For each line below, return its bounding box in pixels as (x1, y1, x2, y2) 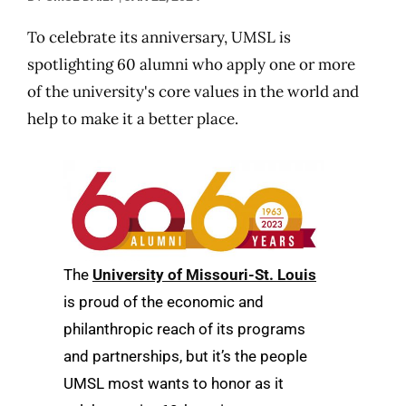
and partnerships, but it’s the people (63, 346, 307, 365)
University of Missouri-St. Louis (92, 265, 316, 284)
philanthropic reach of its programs (63, 319, 305, 338)
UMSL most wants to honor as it (63, 373, 284, 392)
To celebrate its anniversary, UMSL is (27, 27, 291, 47)
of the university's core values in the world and (27, 82, 359, 101)
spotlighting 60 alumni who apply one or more (27, 54, 355, 74)
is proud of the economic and (63, 292, 264, 311)
